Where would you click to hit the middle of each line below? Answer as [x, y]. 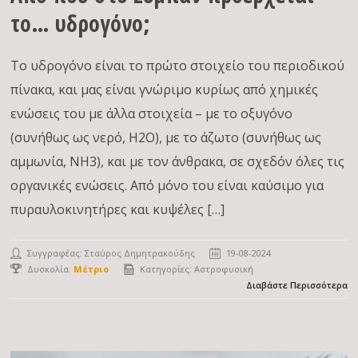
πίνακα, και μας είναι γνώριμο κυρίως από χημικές [165, 89]
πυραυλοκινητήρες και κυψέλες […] [118, 209]
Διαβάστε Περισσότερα [296, 285]
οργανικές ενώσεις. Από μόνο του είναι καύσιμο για [167, 185]
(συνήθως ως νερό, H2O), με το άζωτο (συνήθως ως [166, 137]
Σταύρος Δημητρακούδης [140, 253]
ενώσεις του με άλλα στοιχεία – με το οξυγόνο [152, 113]
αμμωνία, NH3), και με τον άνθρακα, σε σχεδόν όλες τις [178, 161]
